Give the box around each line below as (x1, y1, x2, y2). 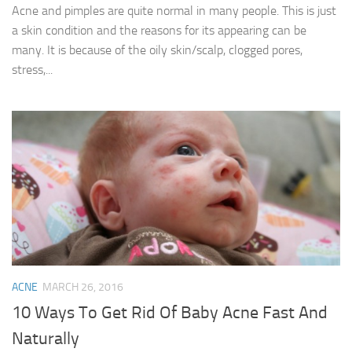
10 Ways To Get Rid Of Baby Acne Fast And (12, 302, 328, 324)
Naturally (12, 328, 79, 350)
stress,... (12, 62, 53, 78)
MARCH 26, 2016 (42, 280, 123, 295)
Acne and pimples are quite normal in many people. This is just (12, 3, 336, 19)
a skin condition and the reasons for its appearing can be (12, 23, 306, 38)
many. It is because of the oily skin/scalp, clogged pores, (12, 42, 302, 58)
